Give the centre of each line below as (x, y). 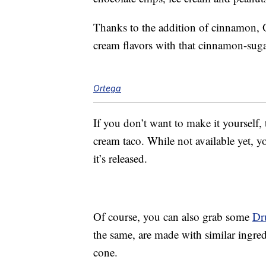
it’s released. (120, 159)
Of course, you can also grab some (173, 217)
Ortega (107, 88)
